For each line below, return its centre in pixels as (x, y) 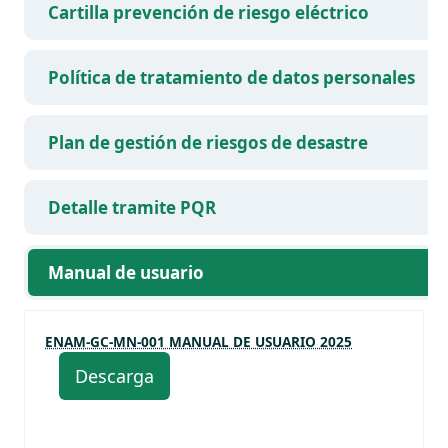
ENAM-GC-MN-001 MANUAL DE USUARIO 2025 (198, 341)
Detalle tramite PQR (132, 207)
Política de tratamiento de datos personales (231, 77)
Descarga (114, 376)
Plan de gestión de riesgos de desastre (208, 142)
